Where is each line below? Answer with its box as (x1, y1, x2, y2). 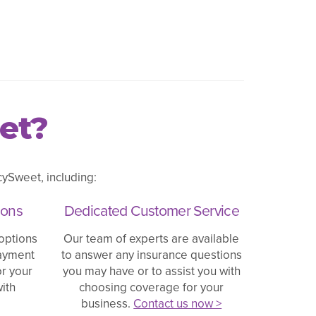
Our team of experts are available (63, 229, 240, 248)
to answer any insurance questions (61, 245, 242, 264)
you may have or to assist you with (62, 262, 241, 280)
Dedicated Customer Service (63, 199, 239, 221)
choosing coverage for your (79, 278, 224, 296)
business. (81, 294, 134, 312)
